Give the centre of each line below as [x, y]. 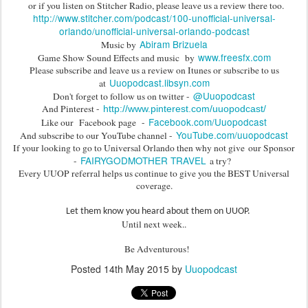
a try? [220, 161]
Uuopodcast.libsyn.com [159, 82]
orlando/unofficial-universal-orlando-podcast [154, 31]
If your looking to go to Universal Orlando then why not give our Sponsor [154, 147]
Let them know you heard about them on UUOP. [154, 211]
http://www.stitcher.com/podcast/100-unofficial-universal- [154, 18]
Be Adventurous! [154, 249]
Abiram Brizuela [173, 44]
